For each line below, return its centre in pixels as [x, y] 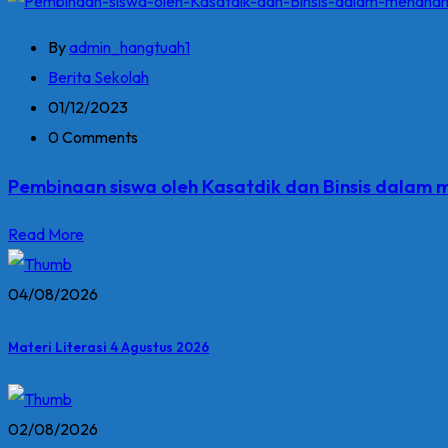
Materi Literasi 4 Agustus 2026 [108, 346]
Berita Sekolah [98, 77]
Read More [46, 234]
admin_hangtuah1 [129, 47]
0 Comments [93, 137]
